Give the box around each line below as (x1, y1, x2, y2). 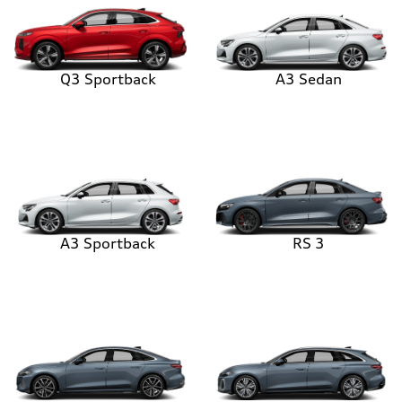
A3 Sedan (275, 69, 342, 88)
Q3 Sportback (59, 69, 156, 88)
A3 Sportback (60, 234, 155, 253)
